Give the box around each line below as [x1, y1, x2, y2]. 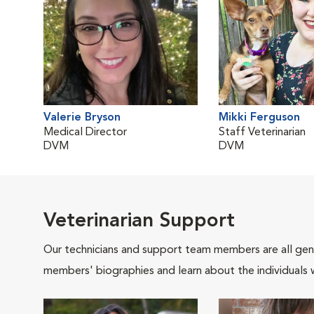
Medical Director [43, 127, 127, 138]
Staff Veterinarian [219, 127, 306, 138]
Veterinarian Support [43, 212, 235, 231]
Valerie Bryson [43, 112, 121, 123]
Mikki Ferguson [219, 112, 300, 123]
